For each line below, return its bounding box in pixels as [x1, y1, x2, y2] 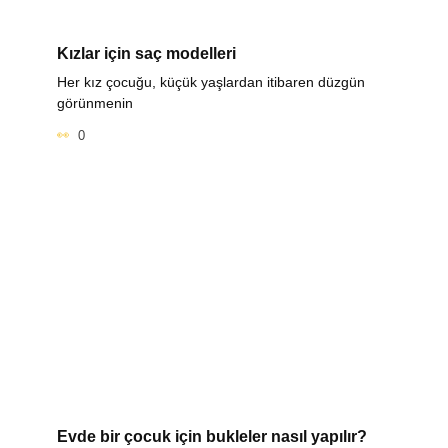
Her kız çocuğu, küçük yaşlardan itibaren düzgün [56, 74, 365, 91]
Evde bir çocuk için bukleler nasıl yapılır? [56, 427, 367, 445]
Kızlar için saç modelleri [56, 44, 236, 62]
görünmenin [56, 95, 133, 112]
